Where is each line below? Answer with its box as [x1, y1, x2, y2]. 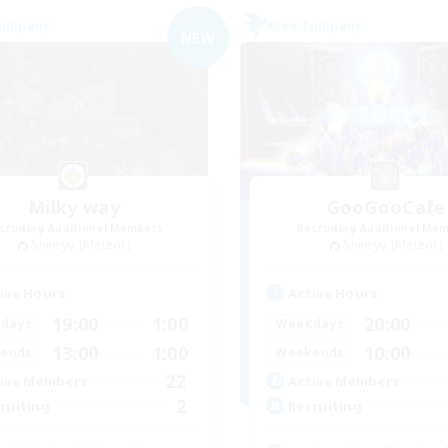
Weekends [275, 344, 345, 362]
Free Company [268, 17, 363, 34]
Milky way [28, 195, 120, 219]
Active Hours [288, 283, 378, 302]
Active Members [288, 372, 400, 391]
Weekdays [275, 315, 345, 333]
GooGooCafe [326, 195, 446, 219]
